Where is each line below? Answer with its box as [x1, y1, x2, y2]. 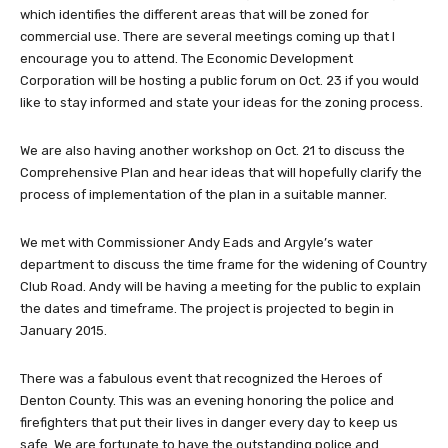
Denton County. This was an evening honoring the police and [20, 393, 394, 409]
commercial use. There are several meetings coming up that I [20, 29, 395, 45]
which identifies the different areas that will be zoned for [20, 7, 369, 23]
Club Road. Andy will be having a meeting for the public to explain [20, 279, 421, 295]
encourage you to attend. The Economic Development [20, 51, 353, 67]
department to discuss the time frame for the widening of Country [20, 257, 427, 273]
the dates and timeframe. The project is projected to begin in [20, 301, 394, 317]
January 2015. [20, 323, 107, 339]
